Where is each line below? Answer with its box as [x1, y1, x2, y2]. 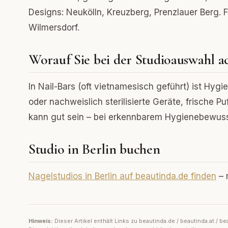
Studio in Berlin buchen [28, 140, 160, 158]
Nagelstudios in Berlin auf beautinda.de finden [28, 171, 216, 181]
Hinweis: [28, 217, 53, 224]
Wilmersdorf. [28, 22, 79, 33]
